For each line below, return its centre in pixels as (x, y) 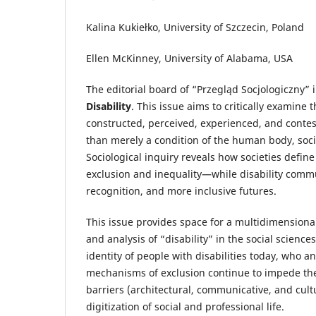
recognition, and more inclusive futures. (181, 190)
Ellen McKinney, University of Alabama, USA (189, 58)
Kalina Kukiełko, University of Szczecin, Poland (195, 27)
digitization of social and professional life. (185, 306)
